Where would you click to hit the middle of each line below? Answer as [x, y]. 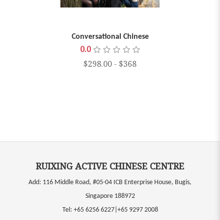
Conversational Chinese [110, 37]
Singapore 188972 [110, 196]
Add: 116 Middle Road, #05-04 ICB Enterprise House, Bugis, [110, 182]
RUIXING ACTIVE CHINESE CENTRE [110, 166]
